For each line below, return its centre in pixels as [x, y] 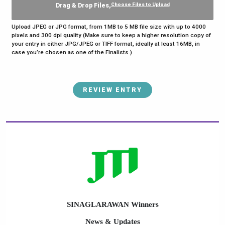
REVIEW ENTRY [113, 89]
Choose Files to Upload [140, 4]
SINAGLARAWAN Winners [113, 204]
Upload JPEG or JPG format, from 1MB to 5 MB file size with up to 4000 [109, 26]
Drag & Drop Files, [83, 5]
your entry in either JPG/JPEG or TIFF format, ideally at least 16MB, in [106, 43]
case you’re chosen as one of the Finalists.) [72, 52]
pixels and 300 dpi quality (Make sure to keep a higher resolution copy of [111, 35]
